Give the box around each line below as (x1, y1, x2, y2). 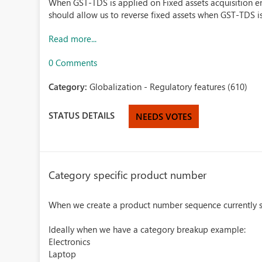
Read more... (49, 33, 97, 44)
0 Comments (49, 57, 98, 68)
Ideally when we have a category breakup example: (49, 223, 246, 235)
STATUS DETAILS (49, 109, 115, 121)
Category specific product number (49, 168, 207, 182)
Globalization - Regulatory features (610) (89, 81, 248, 92)
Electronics (49, 236, 91, 247)
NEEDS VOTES (136, 111, 192, 122)
